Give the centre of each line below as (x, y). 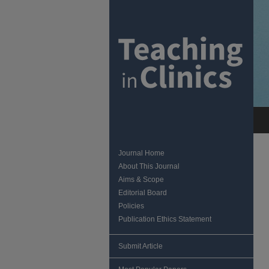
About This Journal (149, 166)
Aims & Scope (141, 180)
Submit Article (141, 246)
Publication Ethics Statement (165, 219)
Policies (131, 206)
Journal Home (141, 153)
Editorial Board (143, 193)
